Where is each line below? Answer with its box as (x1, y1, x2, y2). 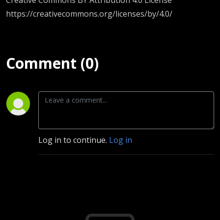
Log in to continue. (38, 134, 109, 145)
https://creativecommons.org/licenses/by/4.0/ (6, 8, 172, 19)
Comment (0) (6, 53, 99, 73)
